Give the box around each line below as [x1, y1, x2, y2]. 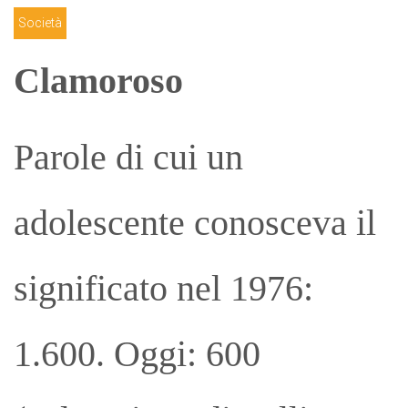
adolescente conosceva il [14, 202, 376, 244]
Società [18, 15, 62, 30]
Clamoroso [14, 59, 183, 101]
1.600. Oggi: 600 [14, 333, 260, 375]
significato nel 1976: [14, 268, 313, 310]
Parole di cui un [14, 137, 243, 178]
